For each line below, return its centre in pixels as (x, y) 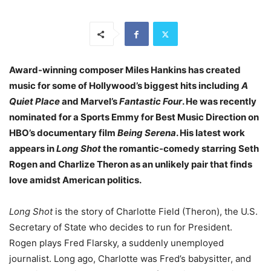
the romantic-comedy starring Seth (180, 149)
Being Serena (147, 133)
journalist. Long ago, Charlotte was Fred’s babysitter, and (130, 259)
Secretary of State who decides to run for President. (121, 227)
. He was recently (219, 102)
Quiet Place (35, 102)
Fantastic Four (151, 102)
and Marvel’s (90, 102)
